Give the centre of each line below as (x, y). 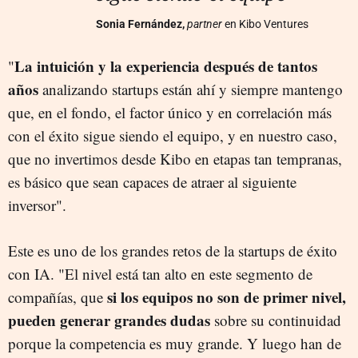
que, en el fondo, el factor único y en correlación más (170, 112)
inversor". (37, 205)
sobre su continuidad (276, 320)
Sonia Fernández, (141, 24)
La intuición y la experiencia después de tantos (166, 66)
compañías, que (58, 296)
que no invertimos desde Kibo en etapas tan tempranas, (175, 158)
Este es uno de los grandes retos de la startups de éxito (173, 250)
